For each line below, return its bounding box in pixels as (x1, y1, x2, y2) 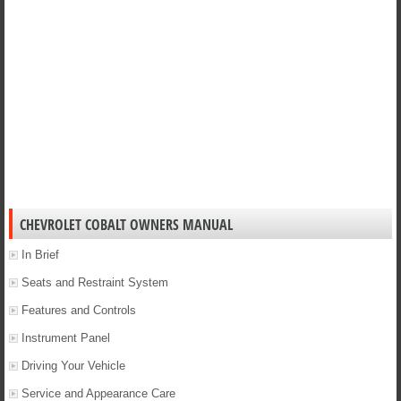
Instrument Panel (21, 331, 110, 346)
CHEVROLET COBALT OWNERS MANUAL (20, 215, 233, 235)
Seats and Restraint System (21, 276, 168, 290)
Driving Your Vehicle (21, 359, 125, 373)
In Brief (21, 248, 59, 262)
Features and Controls (21, 303, 136, 318)
